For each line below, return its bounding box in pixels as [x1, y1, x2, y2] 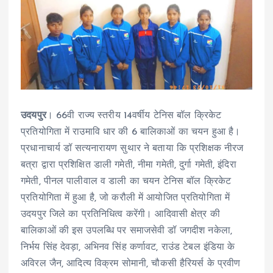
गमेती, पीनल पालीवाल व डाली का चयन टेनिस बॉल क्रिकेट [21, 176, 232, 186]
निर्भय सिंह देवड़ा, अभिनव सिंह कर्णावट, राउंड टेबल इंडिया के [21, 242, 235, 252]
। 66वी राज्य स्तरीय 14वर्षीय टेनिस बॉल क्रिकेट [46, 110, 222, 121]
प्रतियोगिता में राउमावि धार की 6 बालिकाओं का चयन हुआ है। [21, 127, 241, 137]
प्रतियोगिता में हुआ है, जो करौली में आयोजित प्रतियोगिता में [21, 193, 230, 203]
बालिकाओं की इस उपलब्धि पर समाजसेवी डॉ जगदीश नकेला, [21, 225, 233, 236]
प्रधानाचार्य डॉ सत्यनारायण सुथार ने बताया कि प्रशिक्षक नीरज [21, 143, 244, 154]
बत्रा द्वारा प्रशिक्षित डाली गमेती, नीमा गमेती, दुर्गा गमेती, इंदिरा [21, 160, 236, 170]
